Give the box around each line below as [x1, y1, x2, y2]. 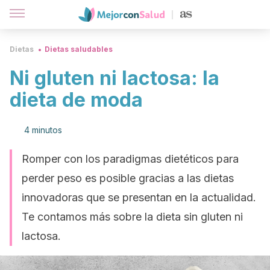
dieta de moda [10, 88, 143, 111]
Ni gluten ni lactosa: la [10, 66, 219, 90]
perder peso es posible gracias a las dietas [22, 172, 234, 184]
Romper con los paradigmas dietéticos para [22, 152, 239, 165]
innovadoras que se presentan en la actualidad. [22, 191, 256, 204]
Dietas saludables [45, 45, 113, 54]
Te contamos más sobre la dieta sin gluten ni [22, 210, 243, 223]
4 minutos [24, 125, 62, 135]
